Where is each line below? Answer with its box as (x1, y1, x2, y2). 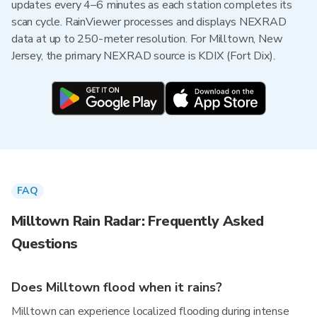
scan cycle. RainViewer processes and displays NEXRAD (11, 14, 287, 30)
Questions (11, 234, 78, 253)
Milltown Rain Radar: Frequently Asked (11, 212, 264, 231)
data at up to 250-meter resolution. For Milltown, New (11, 31, 283, 47)
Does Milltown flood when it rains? (11, 279, 222, 296)
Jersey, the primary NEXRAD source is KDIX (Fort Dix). (11, 48, 275, 64)
